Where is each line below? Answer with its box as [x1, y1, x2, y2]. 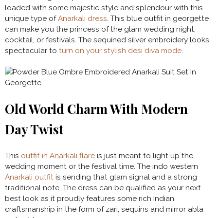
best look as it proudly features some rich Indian [5, 194, 174, 203]
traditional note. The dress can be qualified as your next [5, 183, 201, 192]
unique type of [5, 14, 58, 23]
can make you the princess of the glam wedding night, [5, 24, 196, 34]
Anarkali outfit [5, 172, 54, 182]
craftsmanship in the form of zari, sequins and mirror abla [5, 204, 203, 214]
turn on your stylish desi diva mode [59, 46, 182, 55]
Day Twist [5, 120, 63, 138]
